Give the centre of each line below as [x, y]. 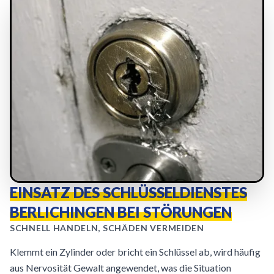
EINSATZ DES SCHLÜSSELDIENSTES [128, 192]
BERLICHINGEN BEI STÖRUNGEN [121, 212]
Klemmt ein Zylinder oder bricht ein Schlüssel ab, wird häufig [135, 252]
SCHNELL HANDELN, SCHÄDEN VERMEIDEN [107, 228]
